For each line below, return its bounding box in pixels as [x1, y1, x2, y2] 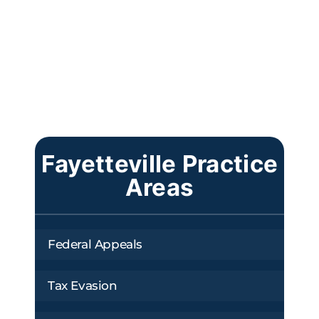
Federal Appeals [48, 236, 142, 251]
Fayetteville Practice [41, 149, 278, 178]
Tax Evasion [48, 278, 117, 293]
